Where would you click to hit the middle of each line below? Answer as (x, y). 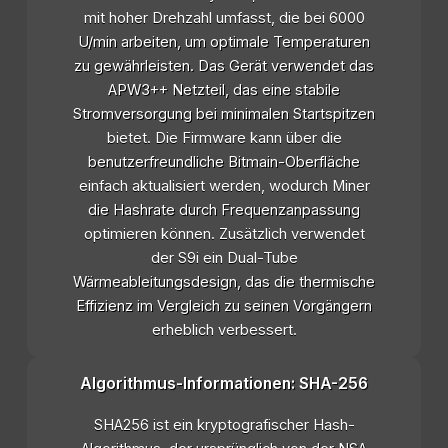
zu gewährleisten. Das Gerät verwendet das (224, 66)
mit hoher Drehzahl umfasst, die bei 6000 (224, 18)
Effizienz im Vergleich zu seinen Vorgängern (224, 306)
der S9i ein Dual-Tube (224, 258)
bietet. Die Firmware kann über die (224, 138)
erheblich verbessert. (224, 330)
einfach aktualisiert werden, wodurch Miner (224, 186)
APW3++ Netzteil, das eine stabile (224, 90)
